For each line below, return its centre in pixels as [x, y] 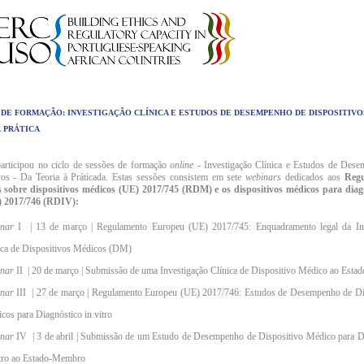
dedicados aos [311, 177]
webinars [264, 177]
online [182, 165]
